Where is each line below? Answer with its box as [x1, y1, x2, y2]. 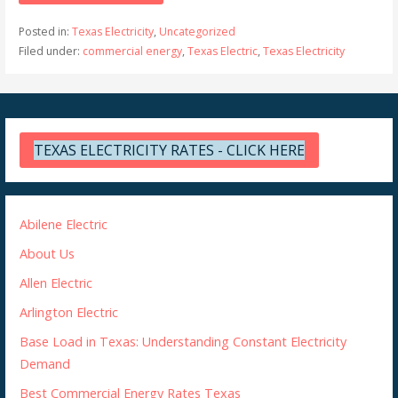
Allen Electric [20, 274, 93, 291]
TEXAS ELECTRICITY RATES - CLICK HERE [34, 140, 306, 161]
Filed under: [18, 43, 83, 59]
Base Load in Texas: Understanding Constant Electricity [20, 332, 347, 350]
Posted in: [18, 23, 72, 39]
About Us [20, 244, 76, 262]
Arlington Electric [20, 303, 119, 321]
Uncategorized [158, 23, 235, 39]
